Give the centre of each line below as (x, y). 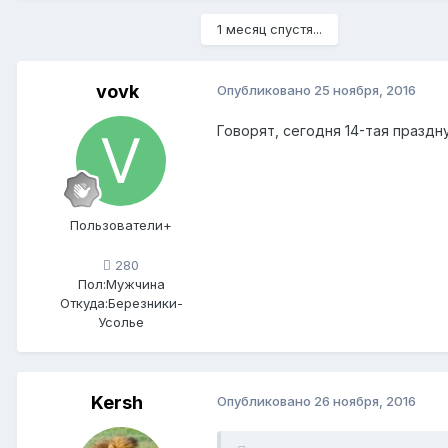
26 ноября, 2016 (365, 400)
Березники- (145, 302)
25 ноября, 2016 (365, 90)
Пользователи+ (121, 225)
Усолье (121, 321)
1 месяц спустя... (269, 29)
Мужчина (135, 283)
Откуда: (83, 302)
